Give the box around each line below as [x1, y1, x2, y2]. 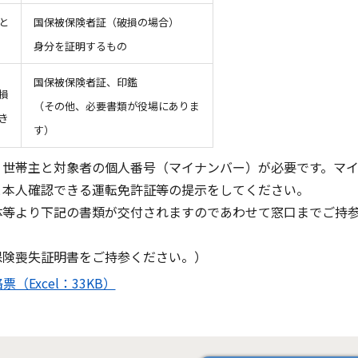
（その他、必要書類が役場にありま [33, 98, 200, 113]
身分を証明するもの [33, 38, 127, 54]
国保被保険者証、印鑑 [33, 74, 137, 89]
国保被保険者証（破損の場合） [33, 14, 179, 30]
